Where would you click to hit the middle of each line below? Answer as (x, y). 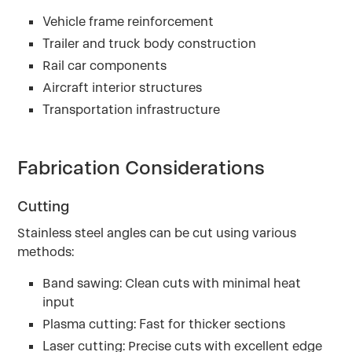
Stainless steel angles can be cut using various (157, 233)
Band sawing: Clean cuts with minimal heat (172, 283)
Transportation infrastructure (132, 110)
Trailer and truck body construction (150, 44)
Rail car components (105, 66)
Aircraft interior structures (123, 88)
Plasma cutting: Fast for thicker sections (164, 324)
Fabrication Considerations (141, 168)
